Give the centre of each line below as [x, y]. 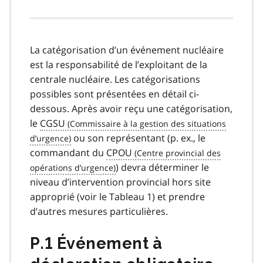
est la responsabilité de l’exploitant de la [119, 65]
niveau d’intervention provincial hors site [120, 182]
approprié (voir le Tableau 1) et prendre [117, 197]
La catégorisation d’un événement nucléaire [127, 50]
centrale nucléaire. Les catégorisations [115, 80]
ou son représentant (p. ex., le [138, 138]
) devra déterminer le [162, 168]
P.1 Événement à [96, 244]
